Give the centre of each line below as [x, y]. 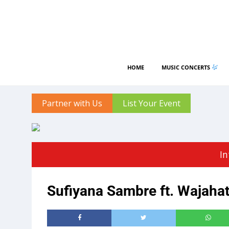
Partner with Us [72, 103]
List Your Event [152, 103]
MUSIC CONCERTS [186, 67]
